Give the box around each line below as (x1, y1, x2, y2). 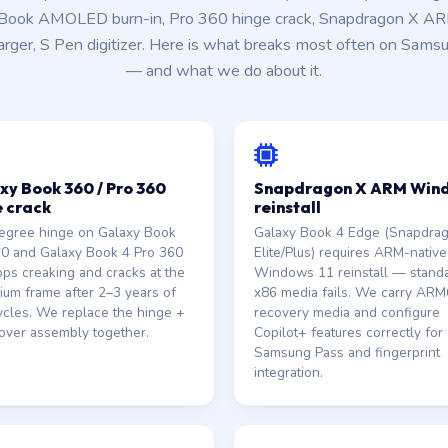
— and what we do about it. (126, 60, 322, 82)
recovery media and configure (254, 303, 440, 322)
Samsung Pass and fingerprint (254, 343, 440, 362)
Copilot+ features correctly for (254, 323, 443, 342)
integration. (254, 363, 323, 382)
